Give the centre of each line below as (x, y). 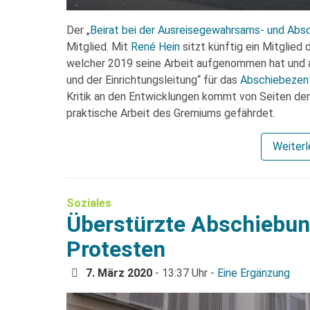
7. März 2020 (119, 273)
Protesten (116, 249)
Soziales (89, 203)
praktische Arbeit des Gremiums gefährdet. (171, 113)
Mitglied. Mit (99, 46)
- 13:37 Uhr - (185, 273)
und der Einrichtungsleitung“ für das (153, 80)
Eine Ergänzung (254, 273)
